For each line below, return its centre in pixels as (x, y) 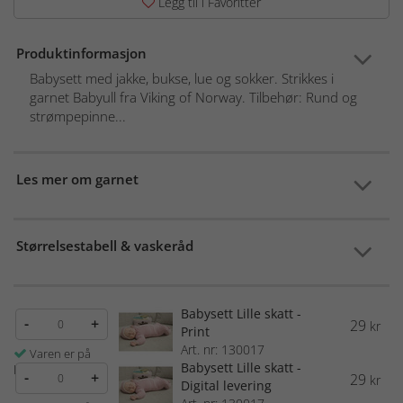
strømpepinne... (78, 116)
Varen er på (60, 353)
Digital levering (226, 385)
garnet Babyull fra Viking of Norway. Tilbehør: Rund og (193, 97)
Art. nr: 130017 (222, 349)
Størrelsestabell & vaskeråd (105, 245)
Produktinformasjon (81, 53)
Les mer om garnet (77, 179)
